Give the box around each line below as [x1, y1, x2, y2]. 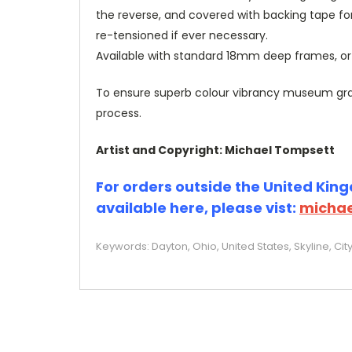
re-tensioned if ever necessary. [96, 27, 268, 43]
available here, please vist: [96, 197, 299, 218]
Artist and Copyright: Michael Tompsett [96, 141, 335, 158]
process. [96, 104, 141, 121]
